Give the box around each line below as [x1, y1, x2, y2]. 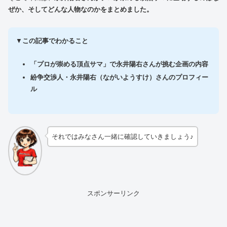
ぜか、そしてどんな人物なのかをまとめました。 [8, 6, 153, 14]
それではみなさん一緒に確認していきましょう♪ [51, 132, 194, 140]
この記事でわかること [22, 36, 88, 45]
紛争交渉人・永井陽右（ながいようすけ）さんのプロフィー [30, 73, 208, 81]
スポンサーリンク [87, 189, 140, 197]
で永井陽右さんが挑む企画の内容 [109, 60, 208, 68]
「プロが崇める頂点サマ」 [30, 60, 109, 68]
